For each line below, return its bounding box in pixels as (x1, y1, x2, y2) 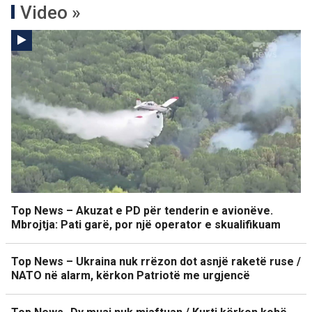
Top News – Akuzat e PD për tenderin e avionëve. (11, 204, 273, 217)
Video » (20, 2, 81, 23)
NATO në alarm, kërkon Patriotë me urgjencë (11, 269, 250, 282)
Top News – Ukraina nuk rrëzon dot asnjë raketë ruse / (11, 255, 301, 268)
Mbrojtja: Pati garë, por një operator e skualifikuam (11, 218, 281, 231)
